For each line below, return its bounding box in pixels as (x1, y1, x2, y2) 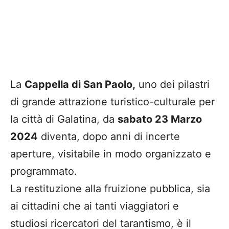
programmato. (10, 165, 77, 177)
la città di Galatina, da (10, 112, 118, 125)
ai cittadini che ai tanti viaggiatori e (10, 199, 179, 212)
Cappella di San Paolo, (25, 78, 135, 90)
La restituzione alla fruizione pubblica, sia (10, 182, 210, 195)
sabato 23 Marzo (118, 112, 202, 125)
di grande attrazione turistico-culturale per (10, 95, 215, 108)
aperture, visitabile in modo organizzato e (10, 147, 211, 160)
